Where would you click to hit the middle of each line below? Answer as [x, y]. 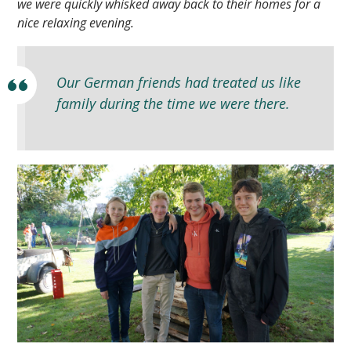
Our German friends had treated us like [178, 82]
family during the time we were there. [173, 103]
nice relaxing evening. [76, 23]
